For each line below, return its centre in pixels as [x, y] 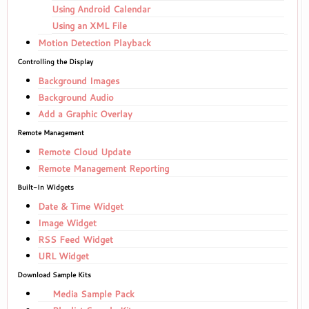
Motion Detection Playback [94, 43]
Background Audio [76, 97]
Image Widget [67, 223]
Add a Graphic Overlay [85, 114]
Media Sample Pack [92, 294]
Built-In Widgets [46, 187]
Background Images [79, 81]
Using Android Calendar [101, 9]
